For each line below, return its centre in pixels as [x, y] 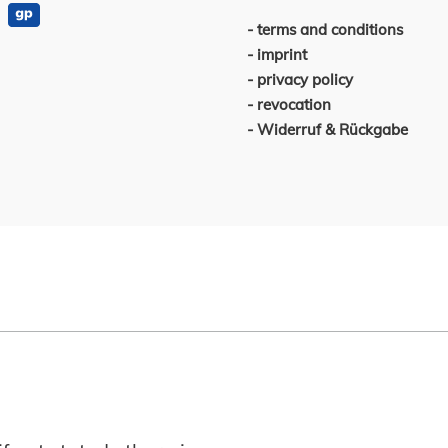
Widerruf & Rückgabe [332, 129]
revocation [293, 104]
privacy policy [304, 79]
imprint [281, 54]
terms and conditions [329, 29]
